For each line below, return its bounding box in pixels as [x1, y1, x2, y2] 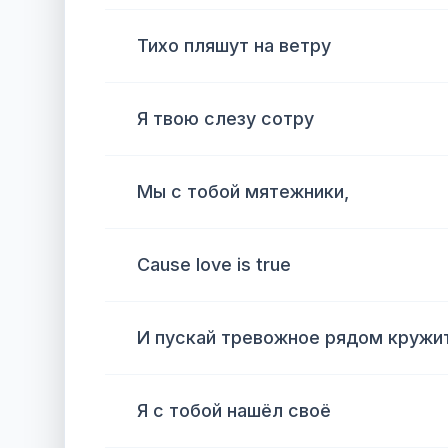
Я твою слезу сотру [137, 108, 314, 129]
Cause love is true [137, 254, 291, 275]
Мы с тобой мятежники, [137, 181, 349, 202]
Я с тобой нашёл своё [137, 400, 331, 421]
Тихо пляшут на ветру [137, 35, 331, 56]
